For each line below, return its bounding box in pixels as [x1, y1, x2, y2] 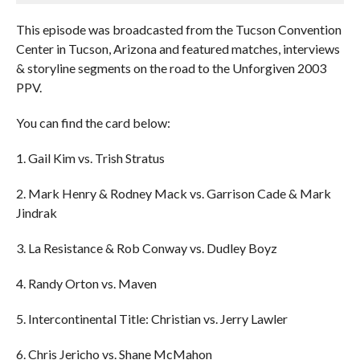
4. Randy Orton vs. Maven [15, 276, 157, 291]
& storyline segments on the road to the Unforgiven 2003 [15, 60, 326, 76]
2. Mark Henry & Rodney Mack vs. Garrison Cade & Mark [15, 186, 331, 201]
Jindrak [15, 205, 57, 220]
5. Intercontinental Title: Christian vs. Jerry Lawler [15, 311, 288, 326]
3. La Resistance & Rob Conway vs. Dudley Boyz [15, 240, 277, 256]
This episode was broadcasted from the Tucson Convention [15, 22, 342, 37]
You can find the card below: [15, 115, 170, 130]
